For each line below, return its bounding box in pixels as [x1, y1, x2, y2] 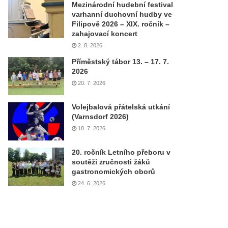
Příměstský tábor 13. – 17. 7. [72, 58, 169, 66]
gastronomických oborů [72, 167, 156, 176]
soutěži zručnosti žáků [72, 158, 151, 166]
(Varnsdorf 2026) [72, 112, 129, 121]
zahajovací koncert [72, 30, 138, 38]
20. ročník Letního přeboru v [72, 148, 171, 156]
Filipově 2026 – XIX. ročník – [72, 20, 170, 28]
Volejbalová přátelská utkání [72, 103, 170, 111]
